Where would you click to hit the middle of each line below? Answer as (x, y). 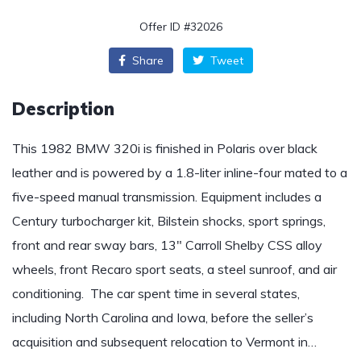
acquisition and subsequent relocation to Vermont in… (164, 342)
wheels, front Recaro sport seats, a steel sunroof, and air (174, 269)
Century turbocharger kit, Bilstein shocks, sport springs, (169, 221)
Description (63, 109)
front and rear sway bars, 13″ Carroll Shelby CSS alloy (167, 245)
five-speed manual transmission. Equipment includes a (167, 197)
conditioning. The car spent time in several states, (156, 293)
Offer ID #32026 (180, 27)
